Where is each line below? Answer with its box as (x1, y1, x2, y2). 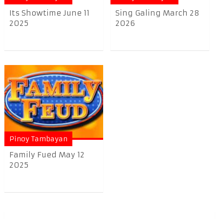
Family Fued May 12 (9, 150, 85, 160)
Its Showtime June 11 (9, 8, 89, 18)
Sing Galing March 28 (115, 8, 200, 18)
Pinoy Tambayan (9, 134, 67, 144)
